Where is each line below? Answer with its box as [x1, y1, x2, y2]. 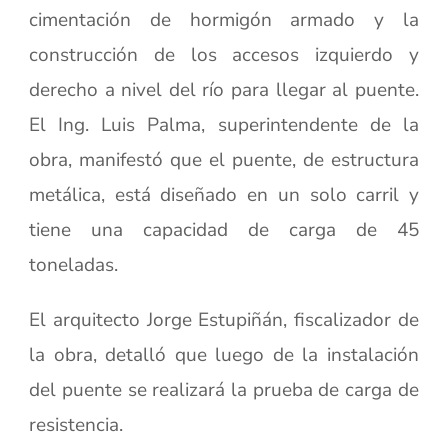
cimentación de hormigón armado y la [29, 7, 419, 33]
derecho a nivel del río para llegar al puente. [29, 77, 419, 103]
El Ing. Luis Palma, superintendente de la [29, 112, 419, 138]
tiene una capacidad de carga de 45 [29, 217, 419, 243]
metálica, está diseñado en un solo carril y [29, 182, 419, 208]
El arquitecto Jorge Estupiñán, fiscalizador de [29, 307, 419, 333]
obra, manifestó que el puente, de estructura [29, 147, 419, 173]
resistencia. [29, 412, 124, 438]
